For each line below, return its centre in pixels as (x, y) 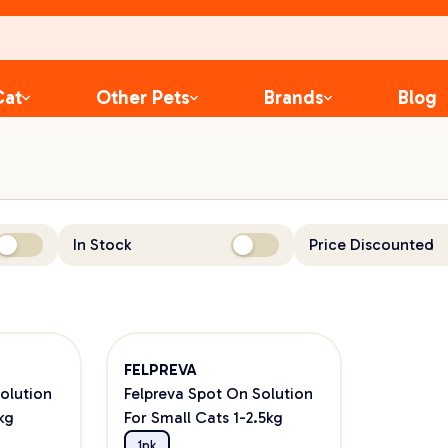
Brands (294, 97)
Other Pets (143, 97)
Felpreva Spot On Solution (218, 393)
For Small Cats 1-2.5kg (203, 417)
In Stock (101, 244)
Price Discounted (372, 244)
